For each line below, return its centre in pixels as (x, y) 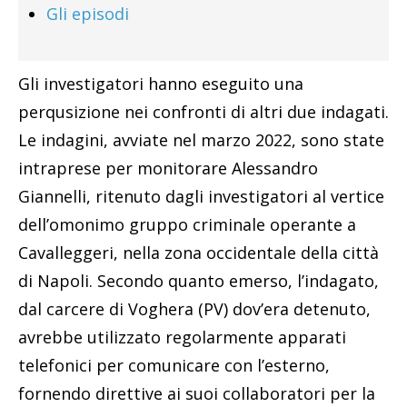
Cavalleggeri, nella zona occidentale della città (199, 253)
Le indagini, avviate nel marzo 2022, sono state (201, 140)
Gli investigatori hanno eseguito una (161, 84)
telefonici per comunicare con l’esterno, (174, 366)
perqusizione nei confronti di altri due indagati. (203, 112)
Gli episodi (88, 14)
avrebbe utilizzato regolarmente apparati (182, 338)
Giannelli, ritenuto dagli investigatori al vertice (201, 197)
